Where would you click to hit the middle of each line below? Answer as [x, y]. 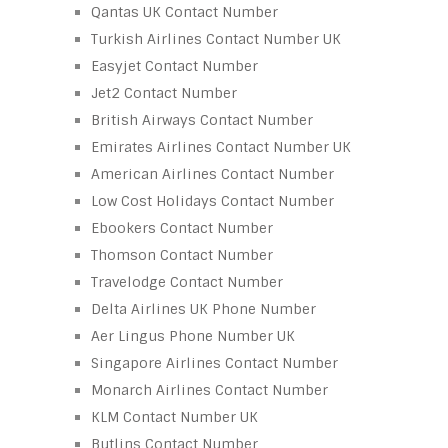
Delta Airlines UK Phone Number [203, 308]
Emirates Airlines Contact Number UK [221, 146]
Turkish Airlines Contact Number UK [216, 38]
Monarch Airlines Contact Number [209, 389]
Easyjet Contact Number [174, 65]
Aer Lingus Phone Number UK [193, 335]
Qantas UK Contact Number [184, 11]
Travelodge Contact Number [187, 281]
